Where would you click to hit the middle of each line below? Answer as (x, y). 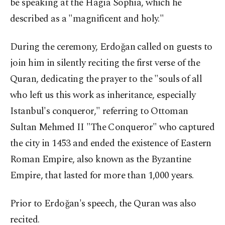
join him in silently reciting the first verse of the (105, 63)
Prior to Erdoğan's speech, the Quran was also (103, 204)
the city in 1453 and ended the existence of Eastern (111, 143)
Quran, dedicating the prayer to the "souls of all (106, 79)
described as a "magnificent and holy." (87, 19)
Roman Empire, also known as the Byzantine (101, 159)
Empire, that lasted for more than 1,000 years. (102, 176)
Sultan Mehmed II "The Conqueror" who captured (113, 127)
